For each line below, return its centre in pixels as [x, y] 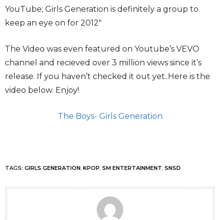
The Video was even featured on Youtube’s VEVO [102, 49]
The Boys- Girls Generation [110, 116]
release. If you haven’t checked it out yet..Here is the [108, 77]
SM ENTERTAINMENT [132, 168]
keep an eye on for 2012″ [53, 23]
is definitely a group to [154, 9]
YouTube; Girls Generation [57, 9]
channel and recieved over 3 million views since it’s [103, 63]
